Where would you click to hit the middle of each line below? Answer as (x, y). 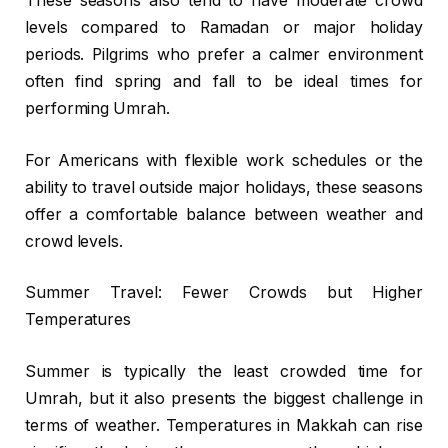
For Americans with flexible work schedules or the (224, 160)
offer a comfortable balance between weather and (224, 214)
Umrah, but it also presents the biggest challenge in (224, 398)
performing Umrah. (97, 109)
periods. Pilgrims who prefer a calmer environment (224, 55)
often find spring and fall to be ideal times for (224, 82)
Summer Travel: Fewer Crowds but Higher (224, 293)
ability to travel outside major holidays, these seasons (224, 187)
